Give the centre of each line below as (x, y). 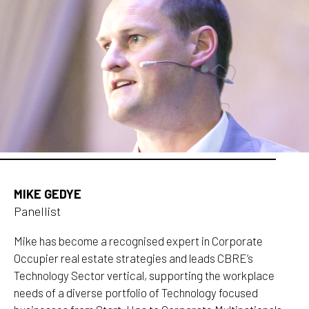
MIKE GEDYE (48, 194)
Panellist (38, 211)
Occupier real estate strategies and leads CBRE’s (134, 258)
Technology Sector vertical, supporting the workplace (144, 276)
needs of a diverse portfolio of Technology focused (136, 293)
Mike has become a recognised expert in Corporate (139, 241)
